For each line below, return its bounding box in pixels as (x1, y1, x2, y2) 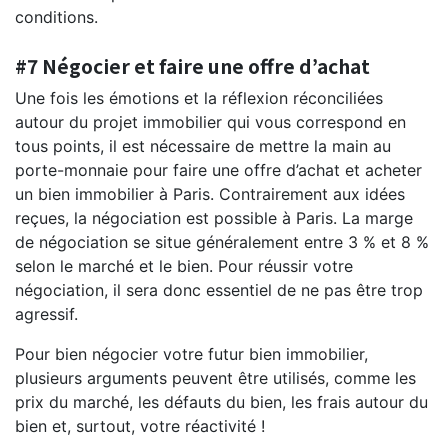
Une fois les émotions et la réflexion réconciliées (15, 87, 383, 108)
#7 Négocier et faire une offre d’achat (15, 51, 370, 80)
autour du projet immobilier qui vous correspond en (15, 111, 406, 132)
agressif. (15, 303, 83, 324)
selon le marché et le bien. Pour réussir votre (15, 255, 353, 276)
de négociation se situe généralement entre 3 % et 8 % (15, 231, 429, 252)
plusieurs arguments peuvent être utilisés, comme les (15, 367, 416, 388)
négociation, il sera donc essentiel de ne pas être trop (15, 279, 423, 300)
